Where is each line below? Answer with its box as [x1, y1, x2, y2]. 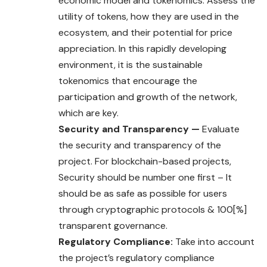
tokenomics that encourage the [58, 74, 197, 87]
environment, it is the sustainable [58, 58, 203, 71]
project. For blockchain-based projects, [58, 154, 231, 167]
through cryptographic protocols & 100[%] [58, 203, 247, 216]
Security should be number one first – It [58, 170, 232, 184]
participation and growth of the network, [58, 90, 237, 103]
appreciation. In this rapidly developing [58, 42, 226, 55]
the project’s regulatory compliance [58, 251, 215, 264]
